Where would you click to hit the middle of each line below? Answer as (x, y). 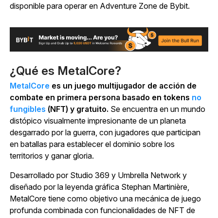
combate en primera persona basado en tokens (101, 98)
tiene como (67, 199)
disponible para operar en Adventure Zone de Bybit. (100, 6)
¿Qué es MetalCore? (65, 71)
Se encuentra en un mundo (158, 109)
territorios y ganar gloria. (52, 156)
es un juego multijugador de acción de (123, 86)
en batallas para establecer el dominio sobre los (92, 144)
